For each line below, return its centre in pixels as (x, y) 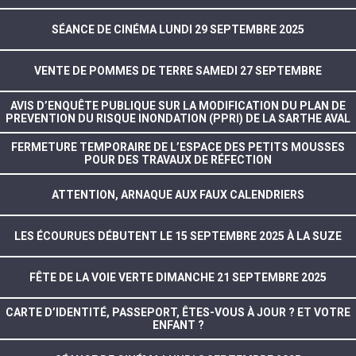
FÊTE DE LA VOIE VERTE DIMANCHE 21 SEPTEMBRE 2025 (178, 277)
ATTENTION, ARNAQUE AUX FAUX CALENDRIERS (178, 194)
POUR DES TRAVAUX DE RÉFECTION (178, 159)
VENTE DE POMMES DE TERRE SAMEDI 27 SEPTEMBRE (178, 70)
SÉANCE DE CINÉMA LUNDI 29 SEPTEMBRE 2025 (178, 29)
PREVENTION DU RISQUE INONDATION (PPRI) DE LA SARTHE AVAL (178, 118)
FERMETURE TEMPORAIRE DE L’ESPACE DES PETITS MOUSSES (178, 147)
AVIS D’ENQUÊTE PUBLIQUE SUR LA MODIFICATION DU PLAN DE (178, 105)
